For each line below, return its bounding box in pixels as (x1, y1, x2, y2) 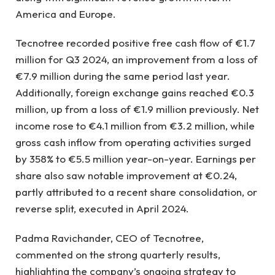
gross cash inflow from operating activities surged (15, 136, 251, 149)
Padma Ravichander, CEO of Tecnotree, (15, 231, 204, 244)
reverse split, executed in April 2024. (15, 202, 189, 215)
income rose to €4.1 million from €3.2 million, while (15, 119, 255, 133)
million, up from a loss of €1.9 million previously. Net (15, 103, 259, 116)
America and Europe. (15, 7, 116, 20)
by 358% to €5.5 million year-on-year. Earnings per (15, 152, 256, 166)
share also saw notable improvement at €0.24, (15, 169, 237, 182)
